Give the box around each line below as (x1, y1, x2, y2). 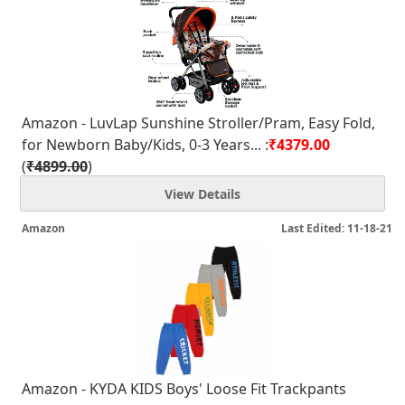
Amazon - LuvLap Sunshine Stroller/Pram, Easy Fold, (22, 113, 375, 133)
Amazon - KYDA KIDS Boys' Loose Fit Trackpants (22, 379, 346, 399)
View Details (165, 185, 240, 202)
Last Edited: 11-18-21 (281, 221, 392, 236)
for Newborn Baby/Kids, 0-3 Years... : (22, 135, 268, 155)
